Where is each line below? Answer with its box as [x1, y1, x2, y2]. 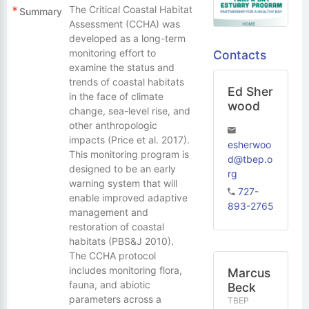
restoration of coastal [68, 221, 164, 232]
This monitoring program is [68, 148, 189, 160]
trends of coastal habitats [68, 76, 184, 88]
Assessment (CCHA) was [68, 18, 180, 30]
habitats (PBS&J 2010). [68, 235, 174, 247]
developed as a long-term [68, 32, 186, 44]
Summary [19, 6, 62, 17]
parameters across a [68, 293, 161, 305]
